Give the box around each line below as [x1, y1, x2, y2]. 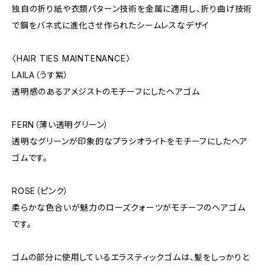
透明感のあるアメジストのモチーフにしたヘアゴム [12, 86, 200, 96]
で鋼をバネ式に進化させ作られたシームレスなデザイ [12, 20, 210, 30]
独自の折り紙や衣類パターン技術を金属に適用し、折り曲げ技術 [12, 4, 253, 14]
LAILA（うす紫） [12, 70, 69, 80]
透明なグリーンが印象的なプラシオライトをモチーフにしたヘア [12, 136, 248, 146]
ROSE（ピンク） [12, 186, 69, 196]
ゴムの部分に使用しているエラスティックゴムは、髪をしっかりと [12, 252, 250, 262]
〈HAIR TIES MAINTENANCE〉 [12, 53, 131, 63]
